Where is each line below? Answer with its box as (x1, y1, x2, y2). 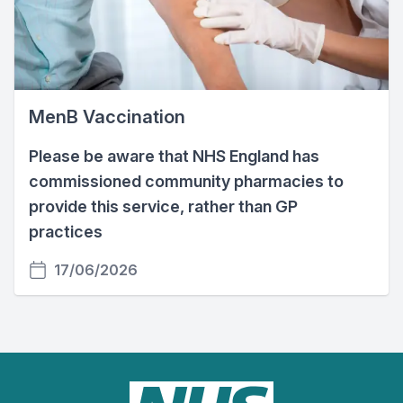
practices (29, 222, 103, 242)
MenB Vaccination (29, 106, 185, 129)
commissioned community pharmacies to (29, 172, 344, 192)
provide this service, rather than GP (29, 197, 298, 217)
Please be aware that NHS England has (29, 147, 319, 166)
